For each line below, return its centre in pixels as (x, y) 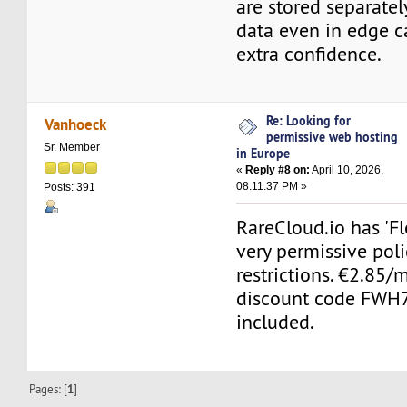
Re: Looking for (309, 121)
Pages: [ (49, 389)
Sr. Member (72, 147)
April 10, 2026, (347, 170)
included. (276, 323)
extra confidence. (309, 55)
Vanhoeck (75, 124)
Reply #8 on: (278, 170)
